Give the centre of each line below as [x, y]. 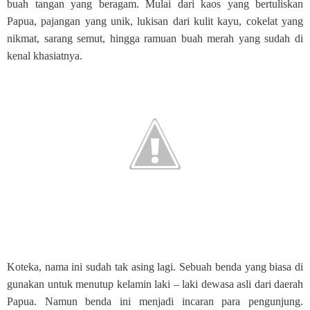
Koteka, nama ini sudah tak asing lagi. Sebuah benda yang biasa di [155, 267]
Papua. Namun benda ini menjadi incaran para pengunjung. [155, 301]
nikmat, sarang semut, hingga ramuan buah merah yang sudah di [155, 38]
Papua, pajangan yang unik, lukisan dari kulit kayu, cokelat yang [155, 21]
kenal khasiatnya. [46, 56]
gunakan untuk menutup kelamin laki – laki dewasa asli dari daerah [155, 284]
